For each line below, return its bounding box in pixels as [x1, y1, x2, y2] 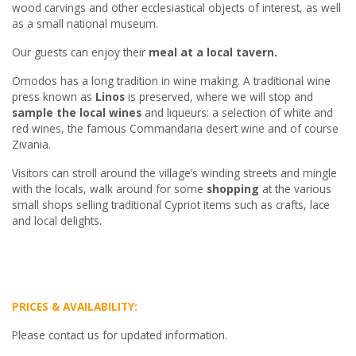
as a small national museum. [12, 16, 158, 32]
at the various [259, 181, 331, 197]
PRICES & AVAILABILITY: [12, 299, 137, 315]
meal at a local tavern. [149, 44, 277, 60]
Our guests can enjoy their [12, 44, 149, 60]
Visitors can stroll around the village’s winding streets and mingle [12, 165, 337, 181]
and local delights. [12, 213, 102, 229]
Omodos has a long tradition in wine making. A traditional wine [12, 73, 331, 89]
